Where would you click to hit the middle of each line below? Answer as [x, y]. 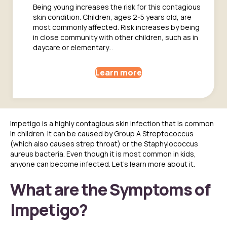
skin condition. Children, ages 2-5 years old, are [112, 17]
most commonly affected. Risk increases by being [116, 27]
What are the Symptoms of [110, 190]
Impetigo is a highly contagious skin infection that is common [112, 124]
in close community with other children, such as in [116, 37]
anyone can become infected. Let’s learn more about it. [103, 164]
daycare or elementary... [73, 48]
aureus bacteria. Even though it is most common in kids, [103, 154]
